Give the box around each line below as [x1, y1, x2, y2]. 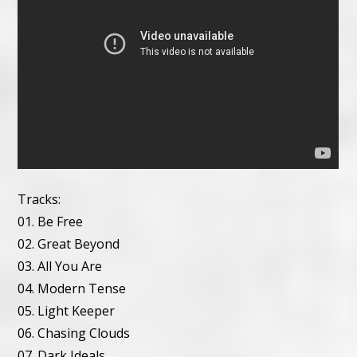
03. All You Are [18, 257, 103, 276]
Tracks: [18, 190, 61, 209]
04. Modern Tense [18, 280, 127, 298]
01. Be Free [18, 213, 84, 231]
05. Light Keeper [18, 302, 116, 320]
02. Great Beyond [18, 235, 120, 253]
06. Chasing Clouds [18, 324, 131, 343]
